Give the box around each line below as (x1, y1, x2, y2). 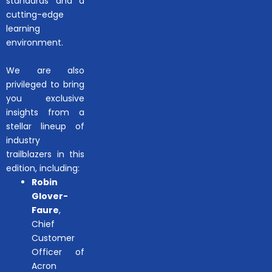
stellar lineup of (6, 120, 85, 132)
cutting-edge (6, 8, 64, 21)
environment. (6, 36, 63, 49)
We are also (6, 64, 85, 76)
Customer (32, 231, 75, 244)
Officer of (32, 245, 85, 258)
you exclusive (6, 92, 85, 104)
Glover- (32, 189, 68, 202)
